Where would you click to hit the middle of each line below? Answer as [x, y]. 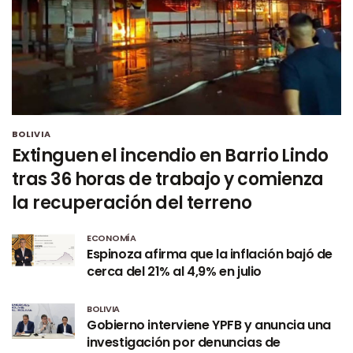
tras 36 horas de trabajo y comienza [168, 180]
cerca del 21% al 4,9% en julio [175, 272]
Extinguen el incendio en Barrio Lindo [170, 156]
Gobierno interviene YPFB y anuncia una [209, 325]
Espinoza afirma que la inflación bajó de [210, 255]
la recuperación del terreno [132, 203]
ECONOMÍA [111, 238]
